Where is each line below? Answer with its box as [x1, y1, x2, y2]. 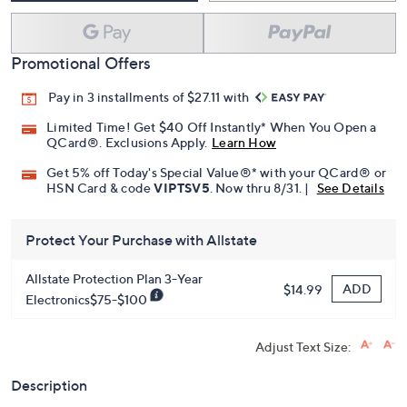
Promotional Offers [11, 54, 151, 73]
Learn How [212, 134, 277, 151]
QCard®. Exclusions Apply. [46, 134, 208, 151]
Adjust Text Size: [255, 339, 351, 355]
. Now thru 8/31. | [209, 180, 313, 196]
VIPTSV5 [154, 180, 210, 196]
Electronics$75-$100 [25, 292, 150, 308]
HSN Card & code [46, 180, 154, 196]
